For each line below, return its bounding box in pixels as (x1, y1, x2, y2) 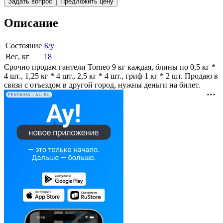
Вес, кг (5, 52, 29, 61)
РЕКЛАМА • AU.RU (8, 92, 50, 97)
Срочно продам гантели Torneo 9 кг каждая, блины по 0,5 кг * (4, 63, 216, 72)
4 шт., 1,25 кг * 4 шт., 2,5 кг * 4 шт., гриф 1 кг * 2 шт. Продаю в (4, 72, 218, 81)
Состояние (5, 41, 42, 50)
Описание (4, 16, 58, 30)
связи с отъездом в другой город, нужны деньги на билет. (4, 81, 200, 90)
